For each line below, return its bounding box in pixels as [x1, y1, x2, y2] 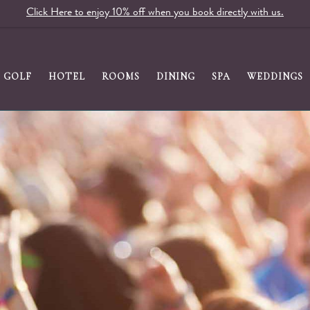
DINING [156, 71, 195, 82]
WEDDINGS [247, 71, 303, 82]
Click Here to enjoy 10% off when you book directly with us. [26, 8, 284, 19]
